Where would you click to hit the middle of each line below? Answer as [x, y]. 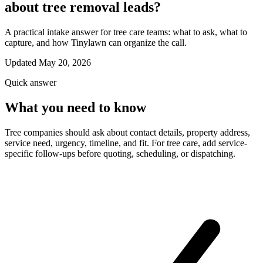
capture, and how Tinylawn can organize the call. [96, 42]
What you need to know [75, 107]
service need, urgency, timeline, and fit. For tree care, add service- [126, 143]
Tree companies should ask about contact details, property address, [127, 132]
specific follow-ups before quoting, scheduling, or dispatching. [120, 153]
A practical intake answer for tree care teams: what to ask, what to [126, 32]
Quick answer [31, 82]
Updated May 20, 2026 [48, 62]
